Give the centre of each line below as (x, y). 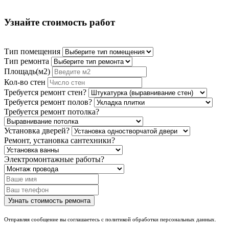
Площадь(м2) (27, 71)
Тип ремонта (27, 61)
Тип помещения (32, 51)
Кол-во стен (25, 82)
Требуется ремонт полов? (48, 102)
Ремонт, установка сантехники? (60, 140)
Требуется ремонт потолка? (52, 111)
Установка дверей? (37, 130)
